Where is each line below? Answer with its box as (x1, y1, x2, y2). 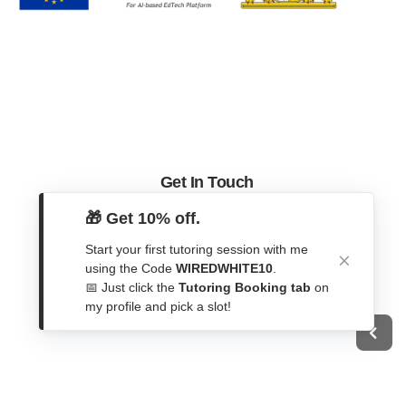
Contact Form (159, 213, 247, 229)
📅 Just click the (85, 280, 179, 295)
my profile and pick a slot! (85, 299, 231, 314)
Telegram (159, 262, 220, 278)
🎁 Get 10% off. (85, 209, 200, 227)
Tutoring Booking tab (179, 280, 311, 295)
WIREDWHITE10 (176, 261, 273, 275)
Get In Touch (159, 172, 254, 191)
